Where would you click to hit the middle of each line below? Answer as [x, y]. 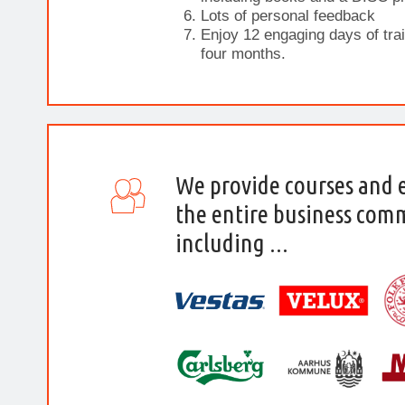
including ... [232, 243]
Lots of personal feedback [288, 16]
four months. [243, 54]
